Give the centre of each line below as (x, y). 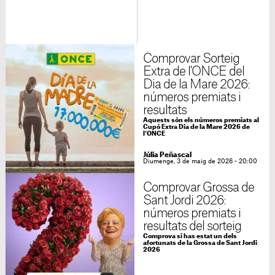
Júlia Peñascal (167, 155)
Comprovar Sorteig (191, 59)
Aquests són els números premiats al (201, 121)
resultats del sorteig (192, 227)
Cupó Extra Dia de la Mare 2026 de (196, 127)
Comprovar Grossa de (199, 188)
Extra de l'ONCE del (194, 72)
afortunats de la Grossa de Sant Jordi (200, 243)
